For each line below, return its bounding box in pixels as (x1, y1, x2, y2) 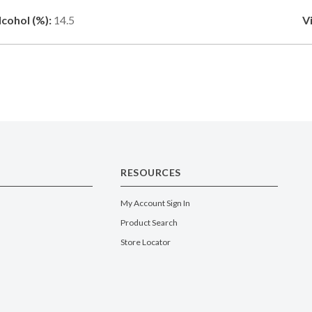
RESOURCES (120, 166, 181, 178)
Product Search (120, 217, 178, 228)
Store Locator (120, 236, 171, 247)
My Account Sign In (120, 197, 191, 208)
